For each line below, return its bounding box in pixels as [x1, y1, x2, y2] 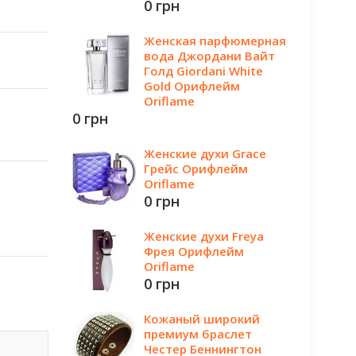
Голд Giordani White [144, 63, 263, 79]
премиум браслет [144, 326, 252, 342]
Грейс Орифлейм [144, 161, 248, 176]
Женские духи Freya [144, 228, 264, 244]
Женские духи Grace [144, 145, 266, 161]
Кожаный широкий [144, 311, 260, 327]
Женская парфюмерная [144, 33, 286, 48]
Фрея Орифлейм [144, 243, 244, 259]
